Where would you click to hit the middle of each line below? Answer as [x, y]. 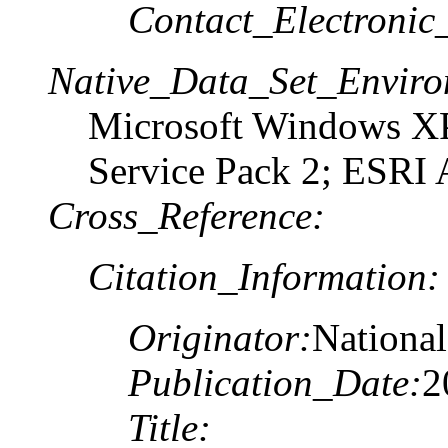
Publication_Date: [275, 382]
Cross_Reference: [186, 215]
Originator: [220, 337]
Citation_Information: [264, 276]
